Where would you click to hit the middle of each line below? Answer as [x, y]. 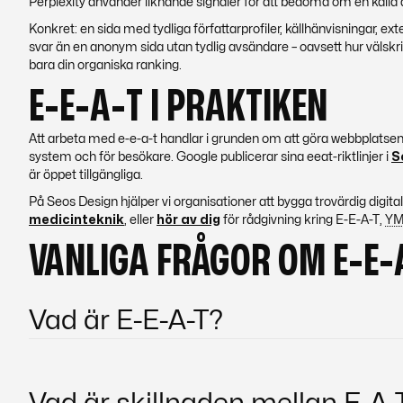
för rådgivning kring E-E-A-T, [303, 220]
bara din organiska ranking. [105, 65]
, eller [140, 220]
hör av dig [188, 220]
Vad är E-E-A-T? [126, 321]
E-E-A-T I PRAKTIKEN [178, 107]
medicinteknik [76, 220]
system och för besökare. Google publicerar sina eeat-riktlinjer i [210, 157]
